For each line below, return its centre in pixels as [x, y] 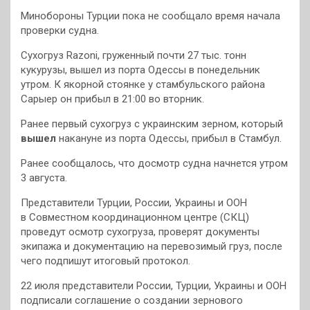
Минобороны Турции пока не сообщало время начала [151, 16]
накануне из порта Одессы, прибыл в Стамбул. [169, 138]
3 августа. [44, 177]
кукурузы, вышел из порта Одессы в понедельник [140, 70]
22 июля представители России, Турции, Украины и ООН [154, 285]
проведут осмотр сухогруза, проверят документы [140, 231]
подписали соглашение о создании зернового [132, 300]
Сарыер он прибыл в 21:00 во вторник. [112, 99]
